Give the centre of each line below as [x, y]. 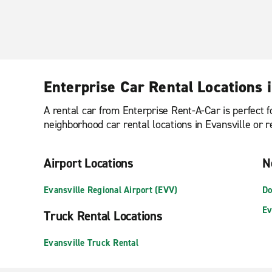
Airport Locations [89, 163]
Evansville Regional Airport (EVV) [111, 190]
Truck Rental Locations [103, 216]
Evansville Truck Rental [91, 243]
